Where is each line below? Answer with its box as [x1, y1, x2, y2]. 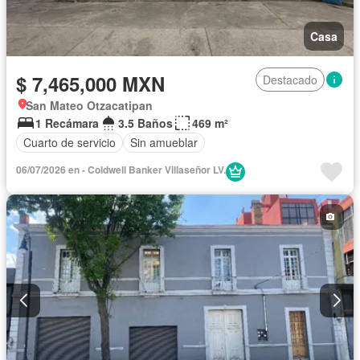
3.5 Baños [118, 114, 173, 131]
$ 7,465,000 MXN [16, 69, 165, 97]
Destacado [263, 71, 317, 88]
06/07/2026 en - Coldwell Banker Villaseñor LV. [213, 162, 226, 177]
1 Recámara [35, 114, 99, 131]
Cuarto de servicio [23, 134, 116, 151]
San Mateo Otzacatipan [26, 96, 153, 113]
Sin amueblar [130, 134, 198, 151]
